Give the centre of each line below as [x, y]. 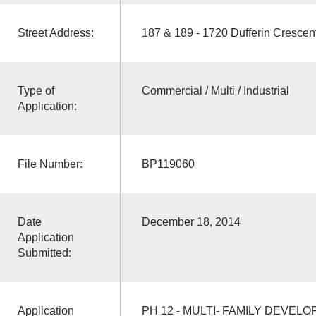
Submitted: [44, 253]
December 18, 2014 [191, 221]
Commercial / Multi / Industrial [215, 90]
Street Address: [55, 32]
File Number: [50, 164]
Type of [36, 90]
